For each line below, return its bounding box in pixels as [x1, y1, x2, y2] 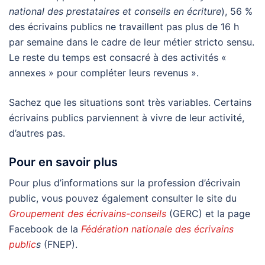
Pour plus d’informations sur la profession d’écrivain [9, 176, 240, 189]
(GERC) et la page [166, 207, 250, 219]
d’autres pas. [9, 127, 65, 139]
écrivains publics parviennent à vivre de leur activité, [9, 111, 244, 124]
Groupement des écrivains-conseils [9, 207, 166, 219]
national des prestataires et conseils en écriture [9, 5, 221, 17]
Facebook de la [9, 222, 81, 235]
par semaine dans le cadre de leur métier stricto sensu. [9, 35, 254, 48]
